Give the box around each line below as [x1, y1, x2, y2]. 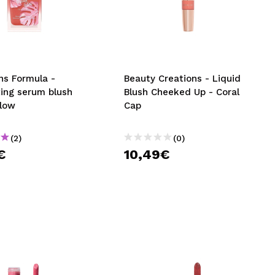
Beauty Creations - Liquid [124, 73, 241, 84]
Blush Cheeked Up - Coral [124, 87, 240, 98]
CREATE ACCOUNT [20, 25, 129, 40]
